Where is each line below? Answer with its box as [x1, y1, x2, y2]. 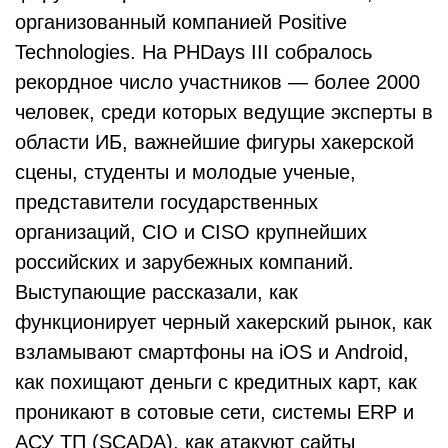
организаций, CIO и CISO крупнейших [15, 221, 367, 243]
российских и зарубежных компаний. [15, 251, 354, 273]
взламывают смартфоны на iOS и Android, [15, 341, 409, 363]
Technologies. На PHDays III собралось [15, 41, 372, 63]
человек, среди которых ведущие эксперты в [15, 101, 433, 123]
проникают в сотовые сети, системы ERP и [15, 401, 414, 423]
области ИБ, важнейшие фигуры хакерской [15, 131, 414, 153]
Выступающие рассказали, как [15, 281, 298, 303]
